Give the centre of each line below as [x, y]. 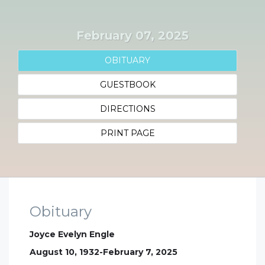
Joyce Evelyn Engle [72, 234]
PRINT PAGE [127, 133]
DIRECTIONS [127, 109]
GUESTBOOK [127, 85]
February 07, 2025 [132, 35]
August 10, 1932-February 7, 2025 [104, 252]
